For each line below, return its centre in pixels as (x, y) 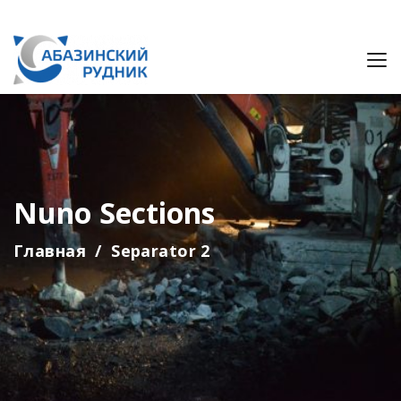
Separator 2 (161, 251)
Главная (50, 251)
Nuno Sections (115, 213)
